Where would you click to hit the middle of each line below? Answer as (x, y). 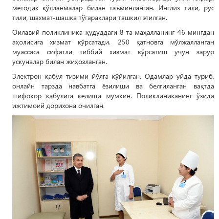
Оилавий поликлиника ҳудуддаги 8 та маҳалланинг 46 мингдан (113, 32)
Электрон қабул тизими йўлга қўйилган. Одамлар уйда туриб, (113, 76)
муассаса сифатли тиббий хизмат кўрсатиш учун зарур (113, 52)
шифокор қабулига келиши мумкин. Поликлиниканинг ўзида (113, 96)
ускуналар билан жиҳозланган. (61, 62)
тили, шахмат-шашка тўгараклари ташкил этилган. (90, 18)
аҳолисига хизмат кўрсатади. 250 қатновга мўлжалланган (113, 42)
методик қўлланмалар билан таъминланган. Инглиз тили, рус (113, 8)
